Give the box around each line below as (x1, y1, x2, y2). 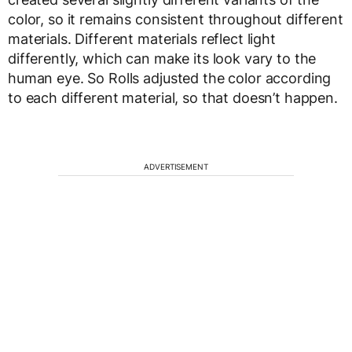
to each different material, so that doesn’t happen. (8, 90, 338, 106)
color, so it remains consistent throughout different (8, 11, 343, 27)
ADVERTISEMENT (144, 162, 208, 171)
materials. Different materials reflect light (8, 31, 276, 47)
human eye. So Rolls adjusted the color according (8, 70, 332, 86)
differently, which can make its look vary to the (8, 50, 317, 67)
